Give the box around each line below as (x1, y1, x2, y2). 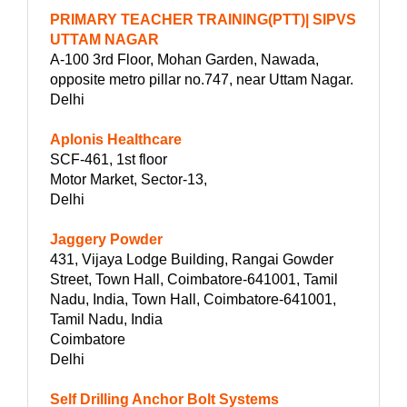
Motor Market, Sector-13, (50, 171, 207, 187)
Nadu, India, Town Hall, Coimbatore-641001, (50, 291, 336, 307)
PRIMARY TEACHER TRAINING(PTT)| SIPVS (50, 11, 356, 27)
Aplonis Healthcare (50, 131, 182, 147)
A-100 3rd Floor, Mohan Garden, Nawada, (50, 51, 319, 67)
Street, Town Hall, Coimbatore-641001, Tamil (50, 271, 338, 287)
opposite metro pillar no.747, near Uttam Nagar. (50, 71, 353, 87)
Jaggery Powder (50, 231, 163, 247)
